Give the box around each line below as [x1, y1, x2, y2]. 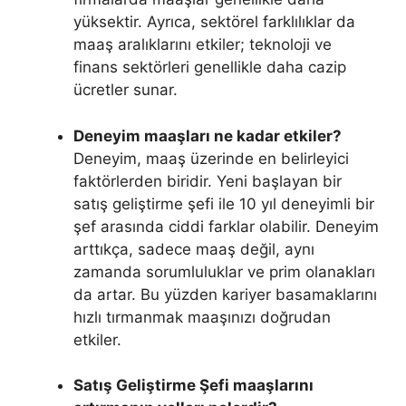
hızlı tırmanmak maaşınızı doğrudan [73, 307, 331, 326]
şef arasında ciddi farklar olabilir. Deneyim [73, 217, 379, 236]
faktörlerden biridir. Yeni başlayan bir [73, 171, 342, 190]
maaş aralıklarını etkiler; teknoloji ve [73, 35, 332, 54]
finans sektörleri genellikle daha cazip [73, 58, 346, 77]
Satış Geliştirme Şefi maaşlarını [73, 376, 314, 395]
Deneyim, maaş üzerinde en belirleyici [73, 149, 349, 168]
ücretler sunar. [73, 81, 178, 100]
